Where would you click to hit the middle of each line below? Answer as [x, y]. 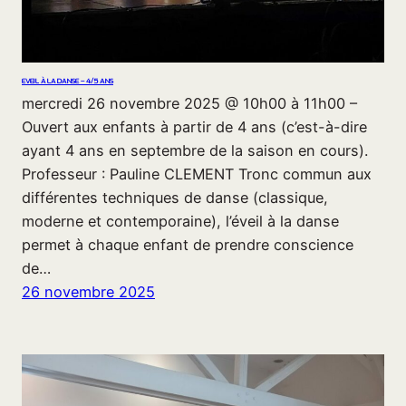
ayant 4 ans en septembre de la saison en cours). [195, 150]
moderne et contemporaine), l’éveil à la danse [180, 221]
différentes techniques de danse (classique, [175, 197]
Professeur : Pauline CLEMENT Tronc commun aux [197, 174]
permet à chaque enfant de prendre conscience [188, 244]
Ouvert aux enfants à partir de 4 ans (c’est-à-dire [194, 126]
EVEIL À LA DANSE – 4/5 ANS [68, 81]
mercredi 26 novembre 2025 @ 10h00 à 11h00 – [189, 103]
